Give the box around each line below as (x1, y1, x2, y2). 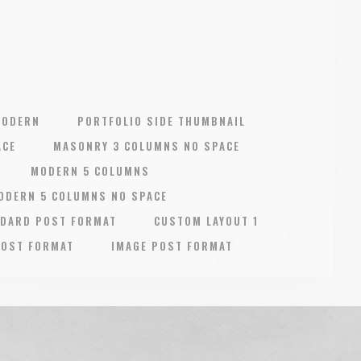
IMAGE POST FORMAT (111, 238, 233, 254)
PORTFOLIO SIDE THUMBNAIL (77, 113, 246, 129)
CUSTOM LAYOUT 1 (154, 213, 259, 229)
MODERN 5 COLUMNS (31, 163, 150, 179)
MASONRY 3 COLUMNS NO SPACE (53, 138, 240, 154)
